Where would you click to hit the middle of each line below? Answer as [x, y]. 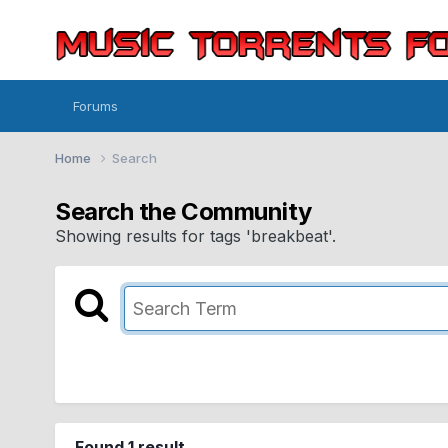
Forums [96, 106]
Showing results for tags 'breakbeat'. [196, 235]
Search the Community [183, 211]
